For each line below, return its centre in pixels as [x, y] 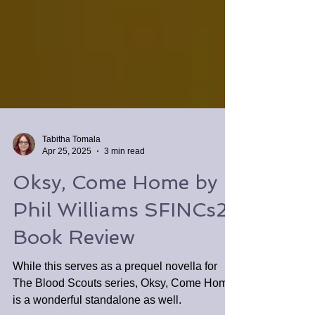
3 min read [124, 176]
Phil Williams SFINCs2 [120, 235]
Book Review [74, 263]
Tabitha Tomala [71, 165]
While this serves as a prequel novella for [115, 291]
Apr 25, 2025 [67, 176]
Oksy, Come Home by [115, 208]
